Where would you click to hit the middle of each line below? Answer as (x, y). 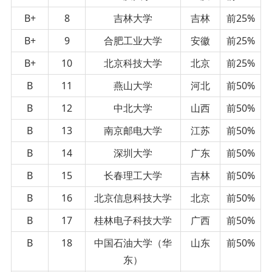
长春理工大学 (133, 175)
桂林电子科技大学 (133, 220)
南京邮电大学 (133, 130)
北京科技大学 (133, 63)
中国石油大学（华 (133, 243)
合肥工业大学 (133, 40)
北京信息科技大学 (133, 198)
